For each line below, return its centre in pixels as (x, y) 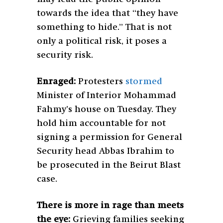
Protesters (101, 81)
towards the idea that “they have (108, 13)
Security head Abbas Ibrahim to (106, 151)
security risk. (66, 55)
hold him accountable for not (101, 123)
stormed (144, 81)
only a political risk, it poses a (102, 41)
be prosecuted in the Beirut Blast (109, 165)
